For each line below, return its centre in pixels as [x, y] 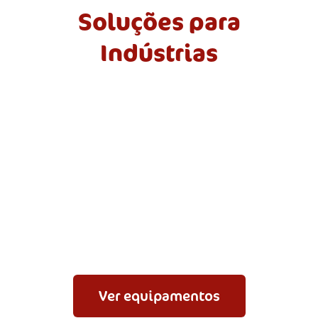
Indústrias [159, 53]
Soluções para [159, 22]
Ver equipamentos [159, 296]
